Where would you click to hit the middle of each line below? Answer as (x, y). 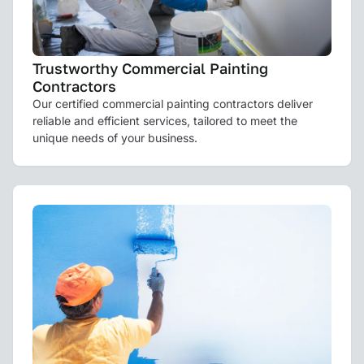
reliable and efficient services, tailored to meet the (165, 120)
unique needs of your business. (115, 137)
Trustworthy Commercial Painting (150, 68)
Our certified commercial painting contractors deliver (173, 103)
